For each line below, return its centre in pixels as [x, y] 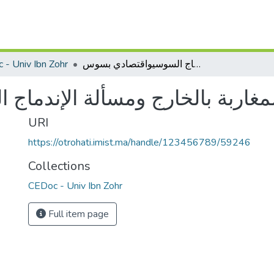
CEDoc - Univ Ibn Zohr [75, 186]
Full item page [77, 214]
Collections [59, 166]
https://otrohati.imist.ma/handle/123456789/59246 [139, 143]
